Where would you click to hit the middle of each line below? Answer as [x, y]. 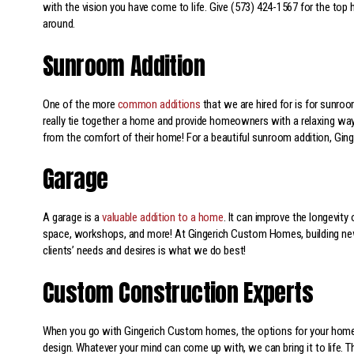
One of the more [80, 104]
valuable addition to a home [163, 218]
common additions [159, 104]
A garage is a [73, 218]
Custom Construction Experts [178, 292]
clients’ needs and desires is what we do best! [144, 251]
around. [59, 24]
